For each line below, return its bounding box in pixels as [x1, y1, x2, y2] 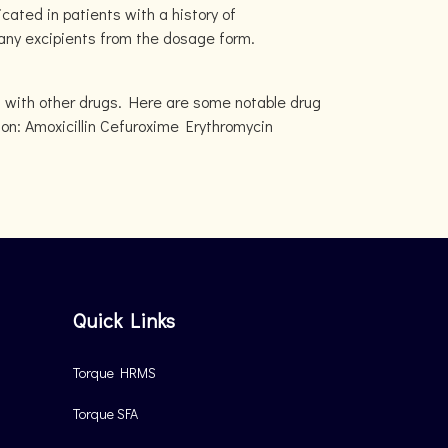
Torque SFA [73, 404, 138, 423]
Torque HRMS [73, 363, 156, 382]
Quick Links [73, 307, 175, 333]
